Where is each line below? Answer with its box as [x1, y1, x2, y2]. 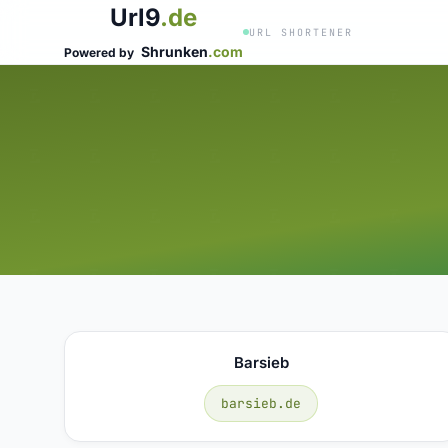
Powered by [64, 45, 137, 60]
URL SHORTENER [249, 25, 353, 39]
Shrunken [141, 43, 208, 60]
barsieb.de [221, 394, 302, 412]
